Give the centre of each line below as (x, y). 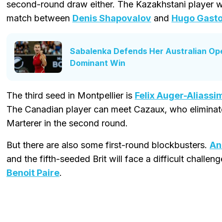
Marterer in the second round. (67, 123)
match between (39, 18)
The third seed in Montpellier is (71, 95)
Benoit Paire (33, 172)
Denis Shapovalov (112, 18)
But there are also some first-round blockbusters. (108, 145)
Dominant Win (98, 63)
